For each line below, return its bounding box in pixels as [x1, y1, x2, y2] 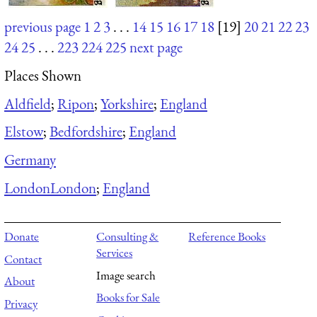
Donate [4, 229, 39, 245]
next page [129, 38, 183, 57]
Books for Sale [96, 289, 161, 306]
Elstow [4, 122, 43, 142]
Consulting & [96, 229, 159, 245]
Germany [4, 149, 56, 169]
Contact [4, 250, 42, 267]
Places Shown [4, 65, 81, 85]
